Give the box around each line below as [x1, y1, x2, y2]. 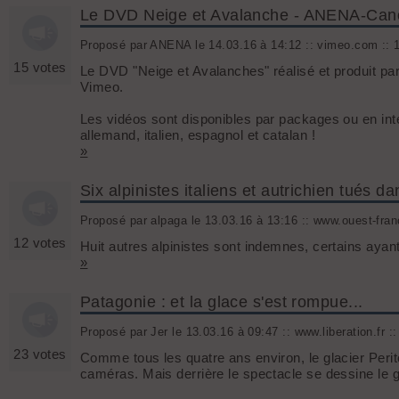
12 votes [13, 235, 67, 251]
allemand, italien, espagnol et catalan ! [80, 127, 315, 143]
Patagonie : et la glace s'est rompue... [80, 293, 363, 312]
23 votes [13, 346, 67, 362]
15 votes [13, 60, 67, 76]
